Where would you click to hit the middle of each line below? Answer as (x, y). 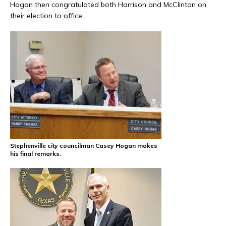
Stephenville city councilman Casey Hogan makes (84, 146)
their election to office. (47, 16)
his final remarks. (36, 154)
